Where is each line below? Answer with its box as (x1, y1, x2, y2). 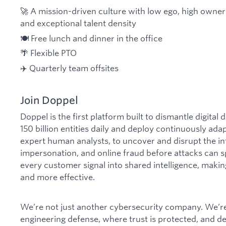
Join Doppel (20, 94, 78, 107)
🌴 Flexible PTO (20, 47, 77, 59)
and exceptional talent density (20, 17, 136, 28)
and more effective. (20, 172, 95, 183)
